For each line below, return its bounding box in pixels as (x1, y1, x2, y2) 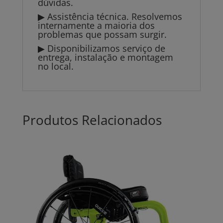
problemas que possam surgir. (37, 28, 167, 41)
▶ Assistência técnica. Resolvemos (37, 10, 182, 23)
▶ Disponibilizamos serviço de (37, 42, 165, 55)
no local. (37, 60, 74, 73)
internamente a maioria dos (37, 19, 155, 32)
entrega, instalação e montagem (37, 51, 173, 64)
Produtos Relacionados (22, 111, 162, 129)
